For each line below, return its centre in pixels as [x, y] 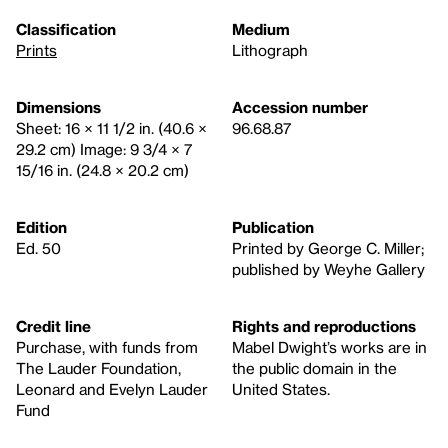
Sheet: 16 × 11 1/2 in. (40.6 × [111, 128]
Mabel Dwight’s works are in [329, 347]
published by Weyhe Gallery [328, 269]
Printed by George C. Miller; [328, 248]
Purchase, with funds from [107, 347]
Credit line [53, 326]
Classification [66, 29]
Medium [261, 29]
